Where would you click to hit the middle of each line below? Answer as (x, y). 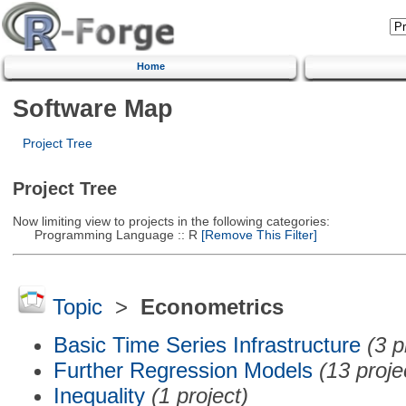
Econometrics (212, 307)
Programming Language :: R (105, 235)
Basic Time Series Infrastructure (207, 344)
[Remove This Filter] (257, 235)
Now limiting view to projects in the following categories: (171, 221)
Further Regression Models (183, 370)
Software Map (92, 108)
